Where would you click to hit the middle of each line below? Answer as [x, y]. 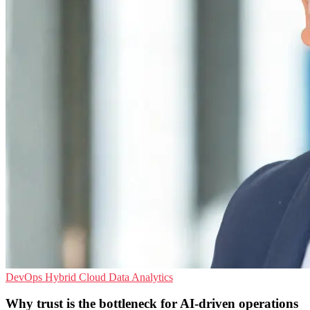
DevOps [25, 277]
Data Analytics [141, 277]
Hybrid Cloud [77, 277]
